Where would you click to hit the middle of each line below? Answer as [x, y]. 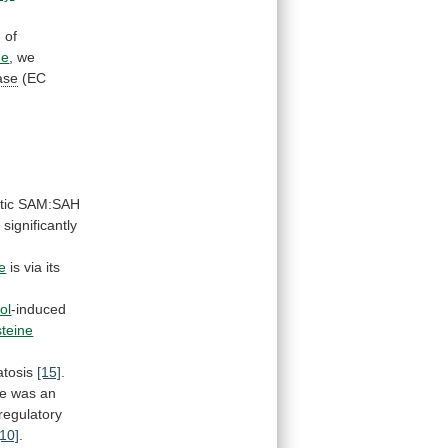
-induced [39, 309]
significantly [41, 225]
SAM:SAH [49, 204]
